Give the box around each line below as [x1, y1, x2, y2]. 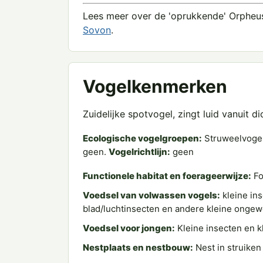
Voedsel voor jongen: [83, 222, 175, 234]
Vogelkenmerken [83, 76, 227, 97]
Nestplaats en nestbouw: [83, 242, 193, 253]
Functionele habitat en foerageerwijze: [83, 170, 251, 181]
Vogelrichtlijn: [109, 146, 170, 157]
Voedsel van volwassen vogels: [83, 190, 220, 201]
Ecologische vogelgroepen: [83, 133, 202, 144]
